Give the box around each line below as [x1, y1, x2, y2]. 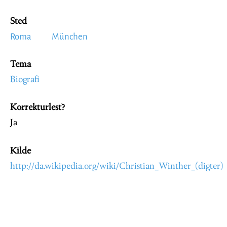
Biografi [10, 75, 40, 85]
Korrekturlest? [10, 103, 65, 112]
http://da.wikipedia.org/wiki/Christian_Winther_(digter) [10, 161, 223, 171]
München [52, 32, 88, 42]
